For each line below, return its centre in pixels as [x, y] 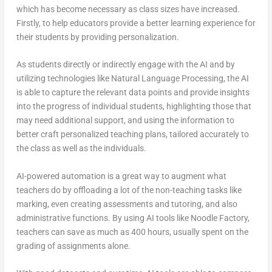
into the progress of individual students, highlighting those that [134, 107]
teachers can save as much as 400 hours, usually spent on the [132, 232]
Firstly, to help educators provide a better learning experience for [136, 23]
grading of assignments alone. [73, 246]
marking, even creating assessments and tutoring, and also [127, 204]
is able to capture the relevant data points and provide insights [133, 93]
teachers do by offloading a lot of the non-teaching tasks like [129, 190]
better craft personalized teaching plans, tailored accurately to [132, 134]
